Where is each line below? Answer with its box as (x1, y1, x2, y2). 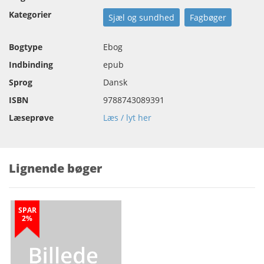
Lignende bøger (9, 160, 102, 176)
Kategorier (9, 9, 51, 20)
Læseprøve (9, 112, 54, 123)
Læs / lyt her (103, 112, 151, 123)
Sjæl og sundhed (108, 12, 174, 23)
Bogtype (9, 41, 42, 52)
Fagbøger (190, 12, 226, 23)
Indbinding (9, 59, 53, 70)
